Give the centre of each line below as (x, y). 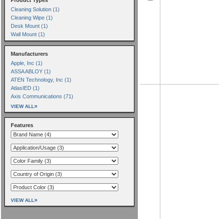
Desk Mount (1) (29, 26)
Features (27, 125)
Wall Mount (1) (28, 34)
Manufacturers (29, 54)
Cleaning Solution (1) (35, 9)
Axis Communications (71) (42, 96)
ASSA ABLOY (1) (31, 71)
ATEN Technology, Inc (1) (41, 79)
